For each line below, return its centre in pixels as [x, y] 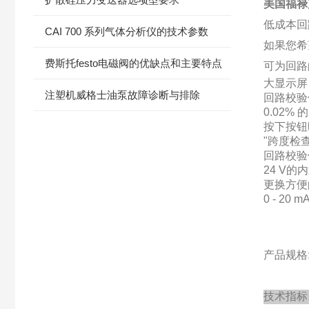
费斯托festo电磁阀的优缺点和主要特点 [134, 63]
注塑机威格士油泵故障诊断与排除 [123, 95]
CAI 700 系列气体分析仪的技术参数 [127, 31]
